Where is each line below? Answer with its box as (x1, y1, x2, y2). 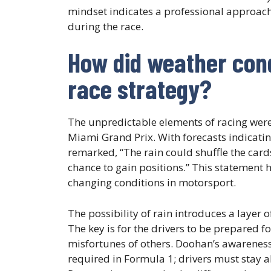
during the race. (68, 19, 143, 33)
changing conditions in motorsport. (68, 175, 236, 190)
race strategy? (68, 73, 212, 105)
